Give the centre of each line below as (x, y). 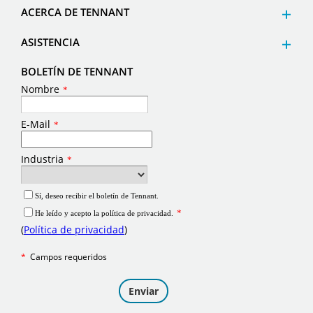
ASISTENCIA (50, 42)
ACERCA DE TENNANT (75, 12)
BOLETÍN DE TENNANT (77, 71)
